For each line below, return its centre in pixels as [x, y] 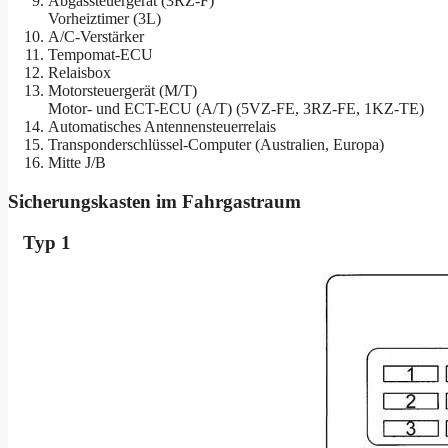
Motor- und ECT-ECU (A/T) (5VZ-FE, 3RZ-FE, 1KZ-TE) [236, 109]
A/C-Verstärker [96, 37]
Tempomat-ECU [100, 55]
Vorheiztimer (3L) [104, 19]
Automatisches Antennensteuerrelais [162, 127]
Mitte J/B [77, 163]
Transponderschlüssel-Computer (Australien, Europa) [216, 145]
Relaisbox [79, 73]
